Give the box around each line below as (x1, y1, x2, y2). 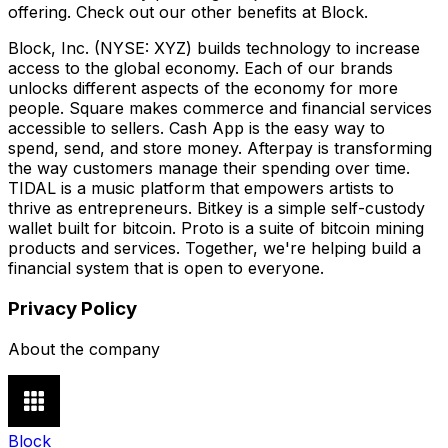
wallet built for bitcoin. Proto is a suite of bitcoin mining (8, 218, 424, 239)
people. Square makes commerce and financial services (8, 98, 432, 119)
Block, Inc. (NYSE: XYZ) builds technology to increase (8, 38, 420, 59)
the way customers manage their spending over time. (8, 158, 410, 179)
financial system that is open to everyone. (8, 258, 324, 279)
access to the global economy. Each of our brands (8, 58, 393, 79)
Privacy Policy (8, 297, 137, 321)
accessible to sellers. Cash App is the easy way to (8, 118, 385, 139)
